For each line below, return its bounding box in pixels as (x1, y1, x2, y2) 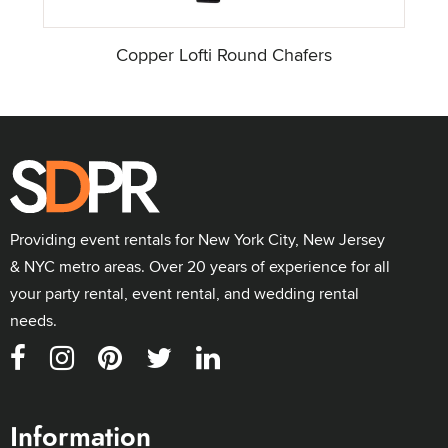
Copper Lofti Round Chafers (116, 42, 332, 68)
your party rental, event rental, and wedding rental (10, 281, 359, 305)
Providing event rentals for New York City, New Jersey (10, 227, 385, 251)
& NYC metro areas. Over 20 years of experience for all (10, 254, 390, 278)
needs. (10, 308, 57, 332)
